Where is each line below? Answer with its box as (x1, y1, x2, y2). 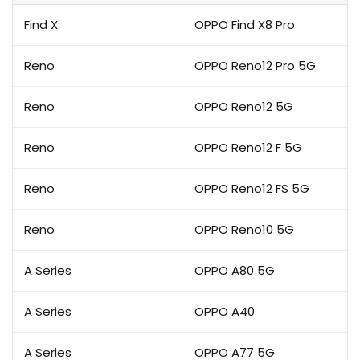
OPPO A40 (194, 303, 255, 320)
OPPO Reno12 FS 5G (194, 180, 309, 197)
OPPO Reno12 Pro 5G (194, 57, 316, 74)
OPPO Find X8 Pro (194, 16, 295, 33)
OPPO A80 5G (194, 262, 275, 279)
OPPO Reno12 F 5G (194, 139, 302, 156)
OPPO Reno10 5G (194, 221, 294, 238)
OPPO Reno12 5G (194, 98, 293, 115)
